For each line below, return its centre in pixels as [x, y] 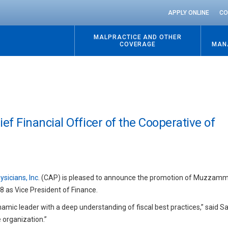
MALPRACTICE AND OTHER [138, 37]
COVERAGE [138, 44]
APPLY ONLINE [189, 13]
